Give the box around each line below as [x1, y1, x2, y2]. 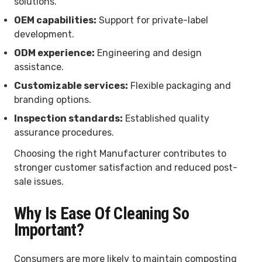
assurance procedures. [14, 126, 114, 138]
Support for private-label [96, 14, 208, 26]
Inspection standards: [14, 112, 123, 124]
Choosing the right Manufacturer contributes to [14, 147, 226, 159]
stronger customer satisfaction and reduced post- [14, 161, 237, 173]
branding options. [14, 94, 91, 105]
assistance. [14, 61, 64, 73]
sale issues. [14, 175, 64, 187]
